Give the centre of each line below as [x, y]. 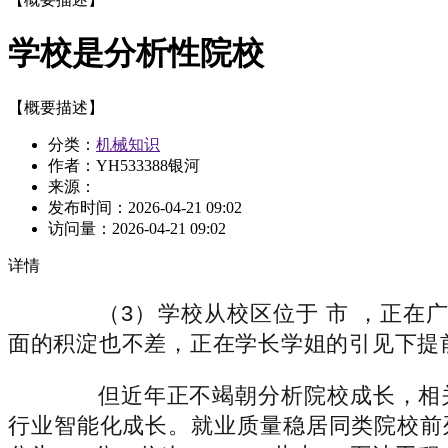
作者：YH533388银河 [124, 165]
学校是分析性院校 [136, 53]
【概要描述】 [56, 107]
